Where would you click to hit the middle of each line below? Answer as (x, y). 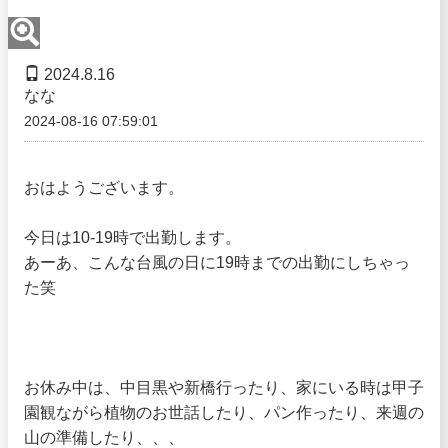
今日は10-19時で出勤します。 (132, 237)
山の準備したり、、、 (104, 437)
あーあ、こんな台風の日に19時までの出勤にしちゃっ (217, 262)
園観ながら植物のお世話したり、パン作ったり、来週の (224, 412)
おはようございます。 (104, 187)
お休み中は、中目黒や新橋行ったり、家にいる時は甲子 (224, 387)
